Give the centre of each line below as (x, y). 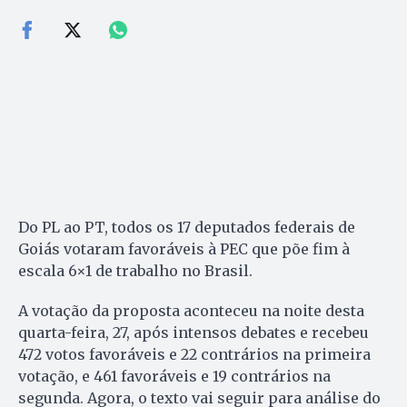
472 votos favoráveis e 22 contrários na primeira (194, 355)
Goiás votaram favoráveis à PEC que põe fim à (184, 249)
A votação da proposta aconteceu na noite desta (191, 311)
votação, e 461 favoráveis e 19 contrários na (174, 377)
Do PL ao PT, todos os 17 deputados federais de (187, 228)
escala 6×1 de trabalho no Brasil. (135, 271)
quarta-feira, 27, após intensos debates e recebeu (194, 333)
